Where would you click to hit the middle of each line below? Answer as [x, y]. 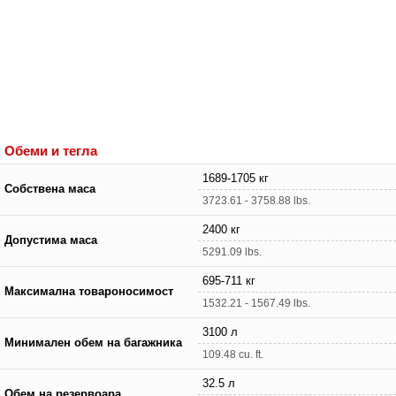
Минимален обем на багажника [93, 343]
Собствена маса [50, 189]
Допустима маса [51, 240]
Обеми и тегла [51, 150]
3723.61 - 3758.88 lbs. [256, 200]
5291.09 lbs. [232, 251]
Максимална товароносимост [89, 291]
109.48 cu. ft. [233, 354]
